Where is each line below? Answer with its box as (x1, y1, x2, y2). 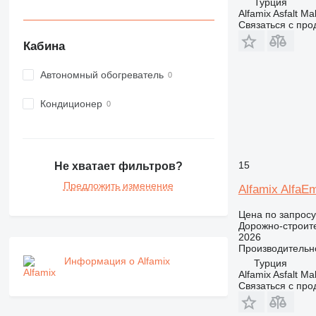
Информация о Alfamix (63, 255, 170, 267)
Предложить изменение (63, 179, 174, 191)
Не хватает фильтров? (54, 159, 183, 172)
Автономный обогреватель (39, 69, 164, 81)
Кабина (23, 39, 65, 53)
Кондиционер (39, 98, 102, 110)
